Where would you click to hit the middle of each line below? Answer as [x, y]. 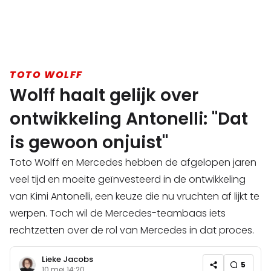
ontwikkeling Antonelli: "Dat [129, 119]
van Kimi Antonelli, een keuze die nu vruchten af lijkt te [135, 197]
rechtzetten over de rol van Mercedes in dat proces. [132, 230]
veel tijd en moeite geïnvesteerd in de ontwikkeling [128, 180]
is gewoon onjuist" [89, 143]
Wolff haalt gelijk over [104, 96]
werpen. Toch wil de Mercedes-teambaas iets [118, 214]
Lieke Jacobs [67, 259]
